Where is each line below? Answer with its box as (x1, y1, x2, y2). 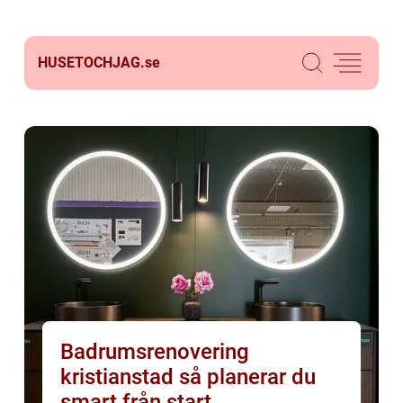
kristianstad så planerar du (60, 364, 179, 390)
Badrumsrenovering (60, 339, 249, 364)
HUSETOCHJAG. (38, 54, 145, 71)
